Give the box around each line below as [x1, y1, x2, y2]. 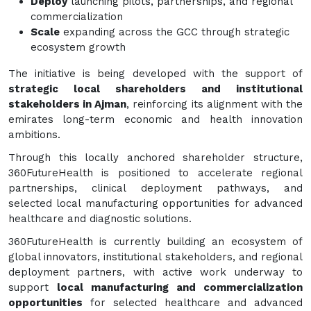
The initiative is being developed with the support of [8, 67, 303, 80]
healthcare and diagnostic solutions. [8, 212, 192, 225]
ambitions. [8, 128, 60, 141]
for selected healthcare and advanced [83, 296, 303, 309]
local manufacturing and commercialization [57, 280, 303, 294]
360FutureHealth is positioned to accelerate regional [8, 166, 303, 179]
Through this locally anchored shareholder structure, [8, 151, 303, 164]
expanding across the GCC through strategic [60, 25, 289, 38]
